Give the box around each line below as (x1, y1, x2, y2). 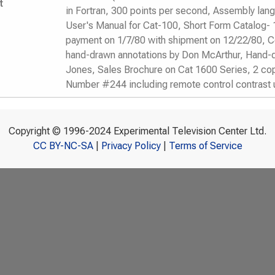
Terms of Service (168, 140, 242, 152)
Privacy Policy (101, 140, 161, 152)
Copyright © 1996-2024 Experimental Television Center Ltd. (9, 125, 266, 137)
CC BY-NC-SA (33, 140, 93, 152)
